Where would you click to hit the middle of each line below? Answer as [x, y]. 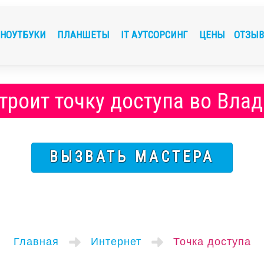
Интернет [116, 242]
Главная [36, 242]
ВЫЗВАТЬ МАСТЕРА [132, 157]
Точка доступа [212, 242]
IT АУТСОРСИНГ [156, 35]
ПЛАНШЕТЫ [85, 35]
